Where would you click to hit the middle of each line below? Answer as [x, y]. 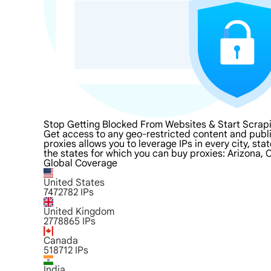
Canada [61, 241]
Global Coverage [80, 163]
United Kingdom [79, 212]
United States [74, 183]
